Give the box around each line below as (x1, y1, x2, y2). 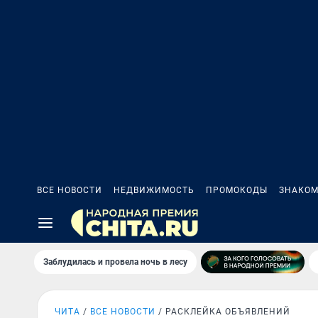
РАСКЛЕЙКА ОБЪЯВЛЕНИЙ (165, 307, 290, 317)
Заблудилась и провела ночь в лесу (43, 257, 187, 267)
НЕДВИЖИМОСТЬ (114, 185, 194, 195)
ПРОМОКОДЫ (206, 185, 268, 195)
